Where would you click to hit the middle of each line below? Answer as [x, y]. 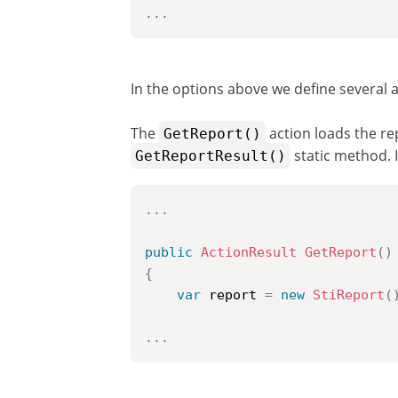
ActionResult [249, 252]
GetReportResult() [211, 156]
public [169, 252]
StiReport [349, 295]
